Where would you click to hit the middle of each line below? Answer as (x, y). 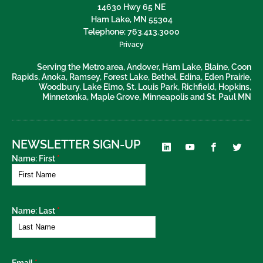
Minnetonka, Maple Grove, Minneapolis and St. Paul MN (147, 97)
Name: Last (33, 210)
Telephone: (105, 31)
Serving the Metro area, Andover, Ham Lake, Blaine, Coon (144, 67)
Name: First (33, 158)
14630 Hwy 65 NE (131, 7)
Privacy (131, 44)
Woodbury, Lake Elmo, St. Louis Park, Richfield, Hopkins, (145, 87)
